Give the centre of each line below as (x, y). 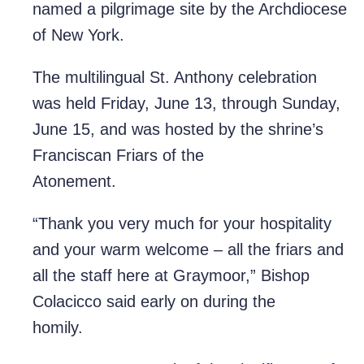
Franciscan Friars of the (118, 156)
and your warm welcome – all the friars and (188, 250)
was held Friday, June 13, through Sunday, (186, 104)
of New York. (117, 35)
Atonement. (147, 182)
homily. (89, 328)
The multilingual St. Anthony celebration (175, 78)
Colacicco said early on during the (154, 302)
